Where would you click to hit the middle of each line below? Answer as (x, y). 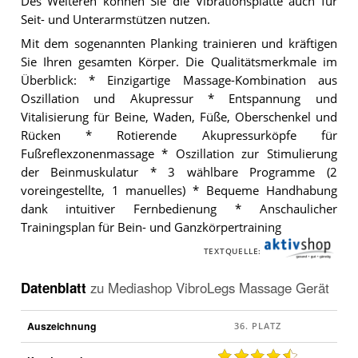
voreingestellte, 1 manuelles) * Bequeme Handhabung (179, 191)
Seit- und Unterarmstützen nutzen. (115, 19)
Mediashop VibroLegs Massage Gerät (218, 288)
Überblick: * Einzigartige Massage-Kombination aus (179, 81)
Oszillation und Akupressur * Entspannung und (179, 99)
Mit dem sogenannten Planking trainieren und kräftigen (179, 44)
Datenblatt (55, 288)
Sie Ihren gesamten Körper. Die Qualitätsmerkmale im (179, 62)
